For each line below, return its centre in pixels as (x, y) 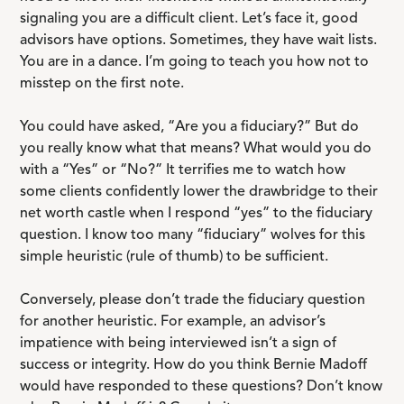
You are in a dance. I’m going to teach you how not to (195, 62)
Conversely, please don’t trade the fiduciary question (193, 300)
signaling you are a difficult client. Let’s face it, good (189, 19)
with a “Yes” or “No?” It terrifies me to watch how (183, 170)
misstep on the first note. (102, 84)
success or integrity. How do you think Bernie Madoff (194, 365)
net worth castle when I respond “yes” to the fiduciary (197, 214)
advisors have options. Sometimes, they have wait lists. (199, 41)
